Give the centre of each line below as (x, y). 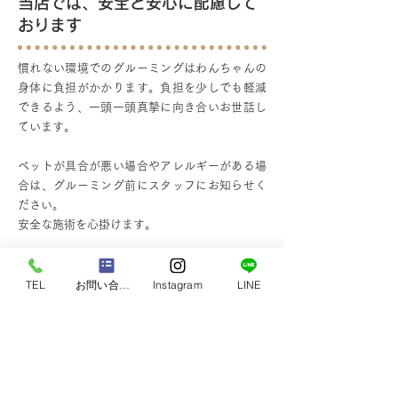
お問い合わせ (124, 284)
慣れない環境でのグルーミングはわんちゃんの (142, 68)
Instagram (178, 284)
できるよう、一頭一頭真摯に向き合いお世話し (142, 107)
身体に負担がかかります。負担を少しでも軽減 (142, 88)
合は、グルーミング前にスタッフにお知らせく (142, 185)
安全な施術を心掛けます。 (87, 224)
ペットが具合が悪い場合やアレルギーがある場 (142, 166)
